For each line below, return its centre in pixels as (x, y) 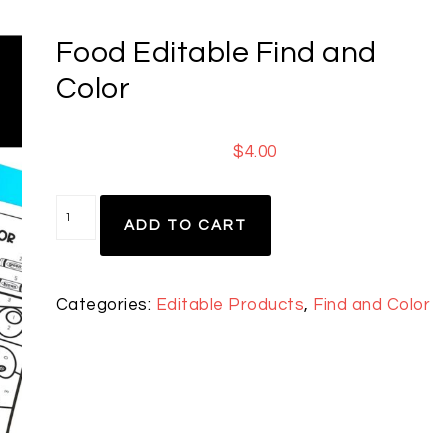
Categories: (105, 305)
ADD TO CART (185, 225)
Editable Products (230, 305)
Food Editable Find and (216, 52)
